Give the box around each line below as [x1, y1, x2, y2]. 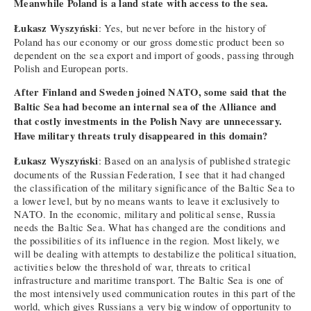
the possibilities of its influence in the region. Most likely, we [14, 234, 280, 248]
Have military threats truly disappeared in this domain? [14, 128, 268, 144]
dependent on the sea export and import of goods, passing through [14, 48, 294, 62]
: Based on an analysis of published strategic [98, 154, 291, 168]
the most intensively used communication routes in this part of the [14, 287, 296, 301]
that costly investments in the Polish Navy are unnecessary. [14, 114, 283, 129]
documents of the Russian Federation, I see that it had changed [14, 168, 285, 182]
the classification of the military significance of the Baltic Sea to [14, 181, 294, 195]
